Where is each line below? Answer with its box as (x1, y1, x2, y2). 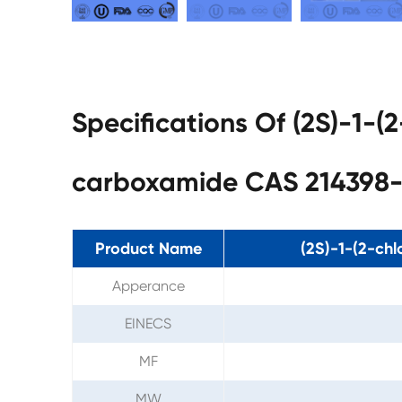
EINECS (125, 314, 171, 332)
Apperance (111, 276, 185, 294)
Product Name (94, 238, 202, 258)
